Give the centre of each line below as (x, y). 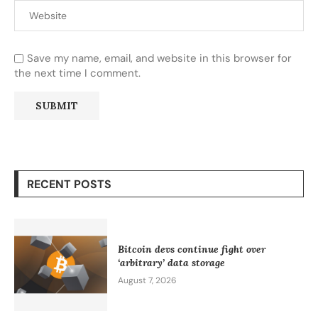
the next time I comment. (77, 73)
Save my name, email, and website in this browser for (159, 58)
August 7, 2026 (147, 281)
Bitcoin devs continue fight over (191, 250)
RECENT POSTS (69, 184)
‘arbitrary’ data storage (171, 263)
